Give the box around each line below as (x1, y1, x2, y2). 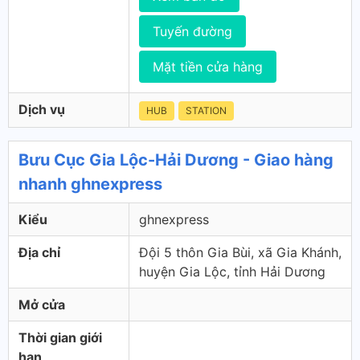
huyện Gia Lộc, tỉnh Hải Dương (139, 264, 325, 280)
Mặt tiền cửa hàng (153, 59, 263, 75)
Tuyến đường (153, 23, 232, 39)
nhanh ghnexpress (18, 174, 162, 194)
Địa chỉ (18, 244, 60, 260)
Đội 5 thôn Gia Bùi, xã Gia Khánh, (139, 244, 342, 260)
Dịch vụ (18, 101, 65, 117)
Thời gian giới (18, 329, 102, 346)
